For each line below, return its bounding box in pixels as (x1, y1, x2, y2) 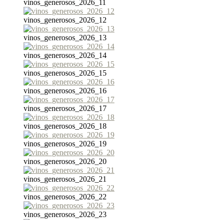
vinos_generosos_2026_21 (24, 175, 107, 184)
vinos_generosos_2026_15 (24, 69, 107, 78)
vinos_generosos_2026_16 (24, 86, 107, 95)
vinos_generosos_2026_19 (24, 139, 107, 148)
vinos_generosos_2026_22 (24, 192, 107, 201)
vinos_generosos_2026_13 (24, 33, 107, 42)
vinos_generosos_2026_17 (24, 104, 107, 113)
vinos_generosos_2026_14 (24, 51, 107, 60)
